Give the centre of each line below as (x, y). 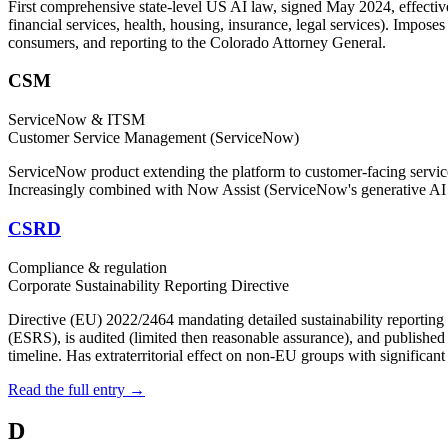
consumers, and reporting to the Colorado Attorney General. (197, 42)
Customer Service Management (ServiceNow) (153, 138)
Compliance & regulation (87, 267)
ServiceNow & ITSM (76, 120)
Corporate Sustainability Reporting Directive (148, 285)
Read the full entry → (76, 389)
